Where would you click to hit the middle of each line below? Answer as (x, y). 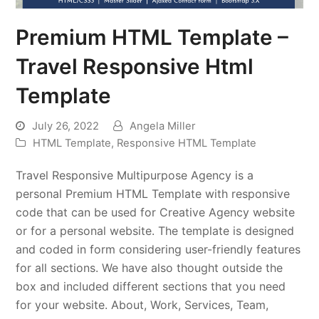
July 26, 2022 (66, 126)
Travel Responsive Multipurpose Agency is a (135, 175)
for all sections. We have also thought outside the (150, 267)
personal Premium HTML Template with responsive (153, 193)
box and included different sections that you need (151, 286)
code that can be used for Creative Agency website (156, 212)
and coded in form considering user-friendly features (158, 249)
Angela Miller (163, 126)
